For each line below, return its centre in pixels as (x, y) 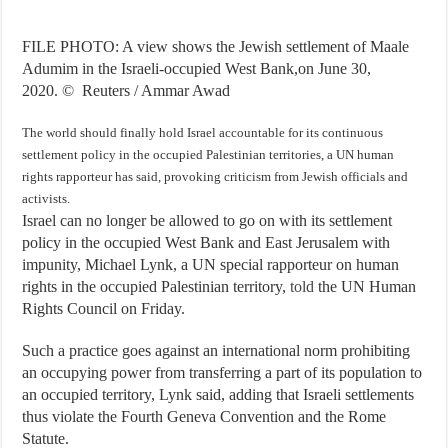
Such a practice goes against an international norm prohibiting (216, 350)
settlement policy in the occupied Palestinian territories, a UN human (208, 154)
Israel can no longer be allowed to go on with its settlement (207, 220)
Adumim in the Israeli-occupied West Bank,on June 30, (197, 68)
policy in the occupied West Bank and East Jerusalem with (206, 242)
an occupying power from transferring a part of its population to (222, 372)
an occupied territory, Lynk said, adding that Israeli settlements (218, 394)
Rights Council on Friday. (104, 308)
